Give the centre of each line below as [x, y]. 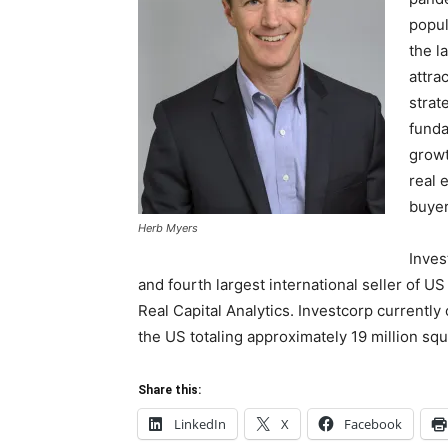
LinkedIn [200, 424]
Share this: [169, 390]
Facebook [373, 424]
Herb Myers [168, 228]
